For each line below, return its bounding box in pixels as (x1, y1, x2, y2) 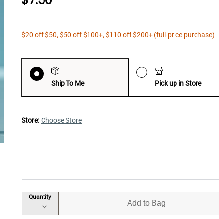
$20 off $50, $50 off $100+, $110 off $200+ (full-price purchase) (22, 30, 215, 39)
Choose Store (41, 116, 82, 124)
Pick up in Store (155, 79, 201, 87)
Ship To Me (51, 79, 84, 87)
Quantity (28, 194, 51, 201)
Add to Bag (127, 198, 166, 207)
